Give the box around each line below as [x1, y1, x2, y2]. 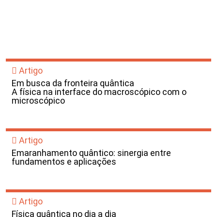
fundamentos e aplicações [12, 156, 116, 167]
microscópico [12, 95, 65, 106]
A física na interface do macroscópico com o [12, 87, 186, 97]
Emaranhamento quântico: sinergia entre [12, 148, 171, 158]
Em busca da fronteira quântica [12, 78, 134, 88]
